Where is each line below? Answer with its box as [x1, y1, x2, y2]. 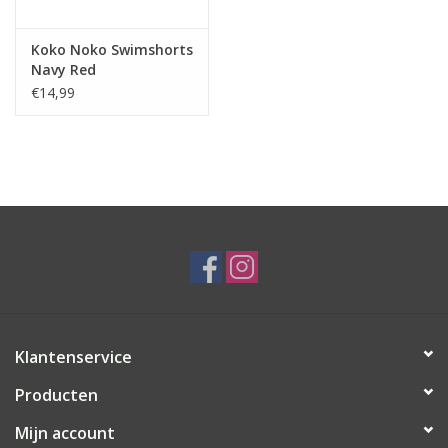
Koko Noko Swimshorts [31, 40, 193, 60]
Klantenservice [15, 346, 132, 369]
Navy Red [31, 60, 96, 80]
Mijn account [15, 422, 115, 445]
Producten [15, 384, 98, 407]
